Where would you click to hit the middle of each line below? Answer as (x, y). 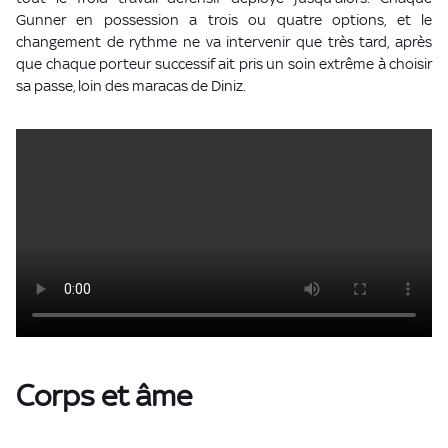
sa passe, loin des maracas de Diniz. (131, 86)
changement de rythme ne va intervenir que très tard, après (224, 42)
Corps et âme (104, 396)
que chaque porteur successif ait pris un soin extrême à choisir (224, 64)
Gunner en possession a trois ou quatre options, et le (224, 20)
